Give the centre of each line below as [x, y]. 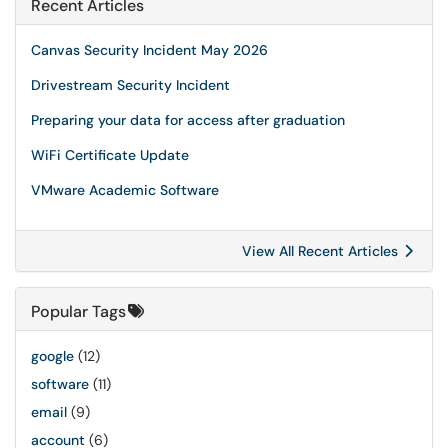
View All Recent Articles [322, 251]
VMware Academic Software [125, 190]
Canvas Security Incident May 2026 [149, 50]
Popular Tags [78, 311]
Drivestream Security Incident [130, 85]
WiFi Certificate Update [110, 155]
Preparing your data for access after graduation [188, 120]
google [52, 356]
